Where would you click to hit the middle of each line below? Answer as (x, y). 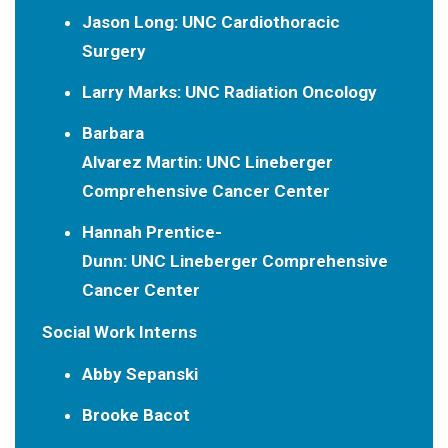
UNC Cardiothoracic (258, 21)
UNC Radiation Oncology (278, 91)
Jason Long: (129, 21)
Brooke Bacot (135, 415)
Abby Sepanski (139, 374)
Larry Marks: (131, 91)
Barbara (112, 132)
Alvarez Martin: (141, 161)
